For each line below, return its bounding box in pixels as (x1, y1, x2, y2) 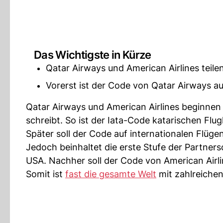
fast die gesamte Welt (65, 169, 156, 179)
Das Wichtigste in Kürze (34, 48, 151, 61)
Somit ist (26, 169, 65, 179)
